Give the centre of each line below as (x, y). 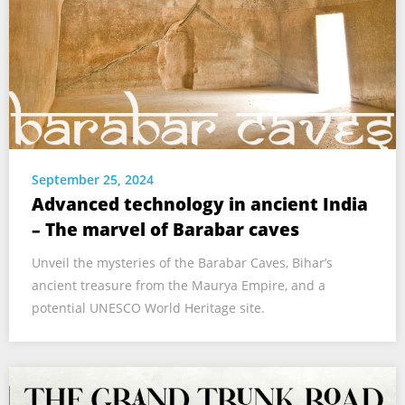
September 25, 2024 (93, 179)
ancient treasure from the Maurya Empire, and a (179, 285)
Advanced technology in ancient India (200, 204)
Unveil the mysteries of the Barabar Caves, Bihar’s (182, 262)
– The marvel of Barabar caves (165, 229)
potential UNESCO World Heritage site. (148, 307)
